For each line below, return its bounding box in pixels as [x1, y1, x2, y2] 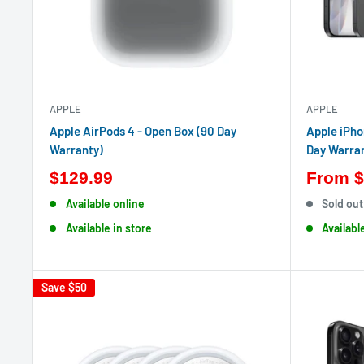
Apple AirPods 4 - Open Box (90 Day [50, 123, 236, 138]
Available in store [65, 221, 152, 235]
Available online [65, 197, 145, 210]
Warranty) [50, 142, 103, 157]
